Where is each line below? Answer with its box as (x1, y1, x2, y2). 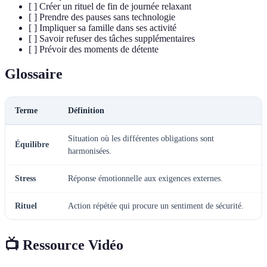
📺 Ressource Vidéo (5, 237, 123, 253)
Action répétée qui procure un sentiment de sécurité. (68, 201, 244, 211)
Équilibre (15, 140, 49, 150)
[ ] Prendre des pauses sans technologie (29, 11, 175, 22)
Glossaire (5, 66, 63, 82)
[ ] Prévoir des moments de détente (29, 44, 159, 54)
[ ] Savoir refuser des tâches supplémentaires (29, 33, 195, 44)
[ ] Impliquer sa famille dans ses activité (29, 22, 176, 33)
